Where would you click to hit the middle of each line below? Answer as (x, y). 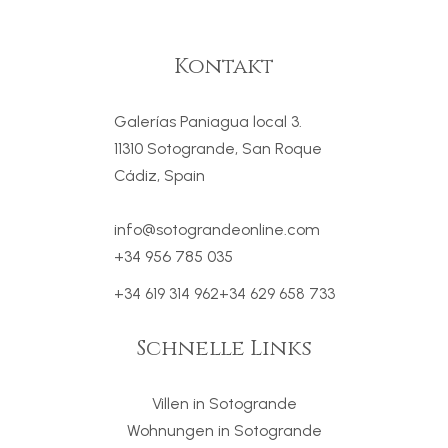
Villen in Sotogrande (224, 403)
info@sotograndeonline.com (216, 229)
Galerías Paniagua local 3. (207, 121)
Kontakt (224, 66)
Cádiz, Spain (159, 175)
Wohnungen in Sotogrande (224, 430)
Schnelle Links (224, 348)
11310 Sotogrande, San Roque (217, 148)
